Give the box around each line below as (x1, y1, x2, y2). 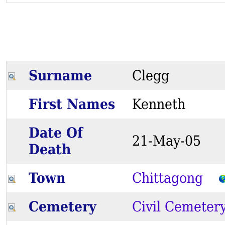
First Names (28, 96, 124, 113)
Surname (28, 67, 101, 84)
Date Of (28, 125, 83, 142)
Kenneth (132, 96, 201, 113)
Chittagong (132, 170, 203, 187)
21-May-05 (132, 133, 217, 150)
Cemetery (28, 198, 105, 215)
